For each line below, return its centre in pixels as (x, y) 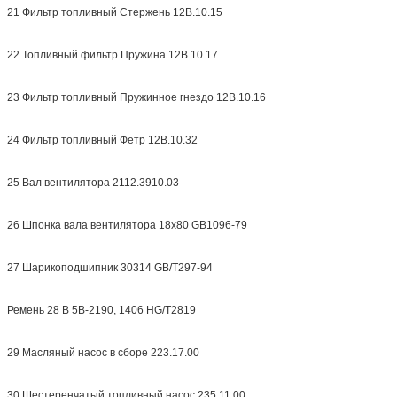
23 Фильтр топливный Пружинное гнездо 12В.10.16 (136, 97)
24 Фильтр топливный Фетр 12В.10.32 (102, 140)
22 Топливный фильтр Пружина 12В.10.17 (113, 54)
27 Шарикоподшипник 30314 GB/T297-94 (110, 267)
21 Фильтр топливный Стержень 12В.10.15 (115, 12)
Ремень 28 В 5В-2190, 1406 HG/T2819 (101, 310)
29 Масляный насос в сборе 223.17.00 (103, 352)
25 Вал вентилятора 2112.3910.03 (93, 182)
